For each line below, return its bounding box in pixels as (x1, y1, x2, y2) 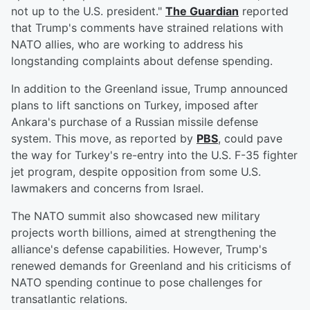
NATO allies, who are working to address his (11, 37, 243, 52)
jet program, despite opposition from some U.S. (11, 165, 261, 179)
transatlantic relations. (11, 292, 127, 307)
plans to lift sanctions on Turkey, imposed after (11, 98, 258, 113)
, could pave (218, 131, 282, 146)
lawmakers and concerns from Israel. (11, 181, 203, 196)
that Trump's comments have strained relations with (11, 21, 283, 35)
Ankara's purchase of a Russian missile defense (11, 115, 258, 129)
